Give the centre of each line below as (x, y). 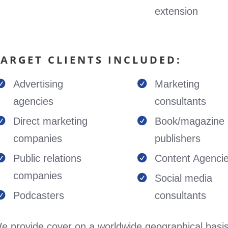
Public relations (47, 158)
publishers (178, 138)
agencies (33, 101)
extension (177, 11)
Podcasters (38, 195)
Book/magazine (190, 121)
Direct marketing (50, 121)
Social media (184, 178)
